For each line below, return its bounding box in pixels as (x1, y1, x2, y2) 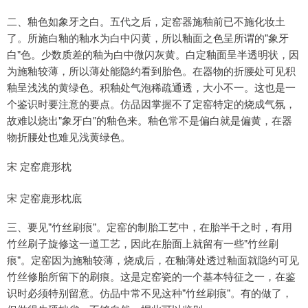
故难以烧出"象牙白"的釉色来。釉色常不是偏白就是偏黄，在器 (7, 113, 292, 128)
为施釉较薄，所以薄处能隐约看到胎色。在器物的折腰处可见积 (7, 63, 296, 78)
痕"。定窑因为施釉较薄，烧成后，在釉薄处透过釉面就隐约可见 (7, 252, 299, 267)
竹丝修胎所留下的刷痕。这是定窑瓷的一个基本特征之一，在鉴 (7, 269, 296, 284)
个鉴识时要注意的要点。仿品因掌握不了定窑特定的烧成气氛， (7, 96, 296, 111)
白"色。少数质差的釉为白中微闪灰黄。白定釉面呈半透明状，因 (7, 47, 299, 62)
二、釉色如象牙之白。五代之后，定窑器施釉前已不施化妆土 (7, 14, 285, 29)
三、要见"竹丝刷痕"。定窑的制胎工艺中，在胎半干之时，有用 (7, 219, 292, 234)
